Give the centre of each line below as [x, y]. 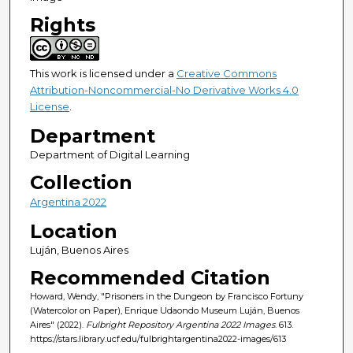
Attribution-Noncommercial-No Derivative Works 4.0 [164, 90]
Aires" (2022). [58, 325]
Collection [81, 183]
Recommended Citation [150, 278]
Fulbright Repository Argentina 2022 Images [180, 325]
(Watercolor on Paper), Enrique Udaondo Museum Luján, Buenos [164, 311]
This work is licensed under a [103, 74]
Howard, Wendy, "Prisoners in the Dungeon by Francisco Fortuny [166, 297]
